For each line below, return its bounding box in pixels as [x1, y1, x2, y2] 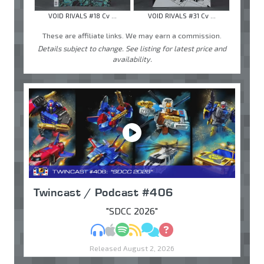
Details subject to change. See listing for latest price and [38, 44, 226, 54]
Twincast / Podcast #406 [34, 185, 174, 200]
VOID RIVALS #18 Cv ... [48, 12, 117, 20]
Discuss [159, 223, 191, 235]
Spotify [128, 223, 159, 235]
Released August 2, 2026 [90, 244, 174, 253]
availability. [112, 54, 152, 64]
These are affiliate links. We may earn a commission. [42, 31, 222, 41]
